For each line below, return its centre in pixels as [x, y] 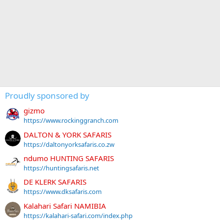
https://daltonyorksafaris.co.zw [69, 144]
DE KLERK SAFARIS [55, 182]
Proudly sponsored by [47, 96]
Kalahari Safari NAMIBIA [65, 206]
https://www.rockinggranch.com [71, 121]
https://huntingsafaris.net [61, 168]
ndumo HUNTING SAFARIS [69, 158]
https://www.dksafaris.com [63, 192]
